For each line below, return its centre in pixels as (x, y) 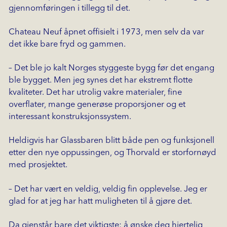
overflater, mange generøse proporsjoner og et (97, 105)
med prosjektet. (38, 165)
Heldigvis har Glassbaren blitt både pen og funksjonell (111, 141)
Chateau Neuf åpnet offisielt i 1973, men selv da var (106, 32)
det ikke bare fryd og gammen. (67, 45)
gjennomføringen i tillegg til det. (69, 8)
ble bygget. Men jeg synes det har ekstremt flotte (100, 81)
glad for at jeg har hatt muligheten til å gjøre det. (100, 201)
